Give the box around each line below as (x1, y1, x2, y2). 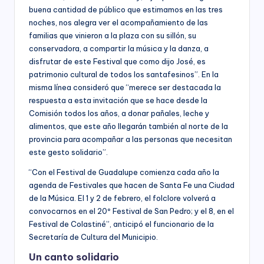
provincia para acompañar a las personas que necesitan (29, 134, 232, 144)
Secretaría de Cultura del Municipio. (29, 232, 158, 242)
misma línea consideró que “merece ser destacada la (29, 82, 221, 92)
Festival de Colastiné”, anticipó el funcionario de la (29, 219, 214, 229)
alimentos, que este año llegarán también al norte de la (29, 121, 228, 131)
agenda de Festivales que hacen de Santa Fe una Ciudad (29, 180, 235, 190)
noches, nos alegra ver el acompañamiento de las (29, 17, 208, 27)
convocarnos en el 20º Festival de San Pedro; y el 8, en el (29, 206, 234, 216)
